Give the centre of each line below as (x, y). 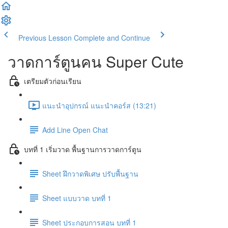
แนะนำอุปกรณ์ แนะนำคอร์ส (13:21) (99, 105)
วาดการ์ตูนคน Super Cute (96, 61)
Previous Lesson (45, 38)
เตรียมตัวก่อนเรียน (53, 81)
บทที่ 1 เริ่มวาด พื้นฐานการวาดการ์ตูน (83, 149)
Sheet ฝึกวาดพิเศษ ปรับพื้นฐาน (90, 173)
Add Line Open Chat (75, 130)
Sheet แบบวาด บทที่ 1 (77, 198)
